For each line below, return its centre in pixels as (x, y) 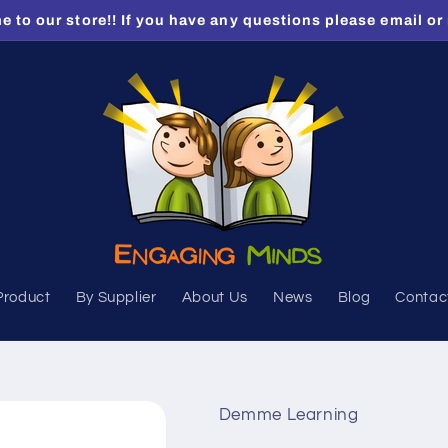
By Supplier (116, 298)
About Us (214, 298)
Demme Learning (288, 414)
